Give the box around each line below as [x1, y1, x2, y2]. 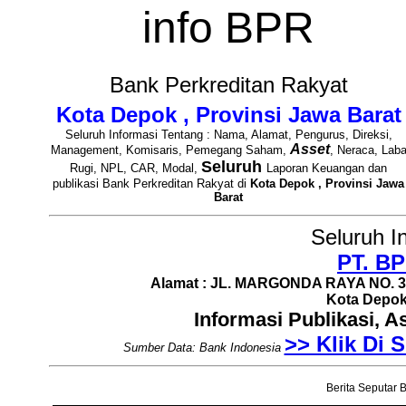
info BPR [142, 4, 314, 52]
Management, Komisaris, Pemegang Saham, [50, 143, 290, 157]
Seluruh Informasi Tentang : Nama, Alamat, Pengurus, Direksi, [64, 128, 392, 141]
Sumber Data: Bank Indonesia [122, 341, 281, 354]
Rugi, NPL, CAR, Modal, [70, 161, 201, 175]
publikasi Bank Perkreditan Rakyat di [53, 177, 250, 190]
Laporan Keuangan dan [266, 161, 387, 175]
